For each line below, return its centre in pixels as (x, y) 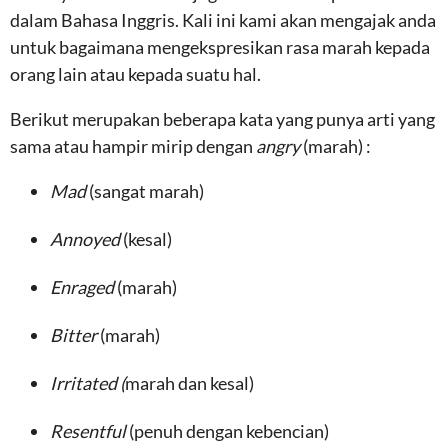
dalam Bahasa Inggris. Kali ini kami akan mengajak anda (223, 20)
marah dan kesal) (189, 383)
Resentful (89, 431)
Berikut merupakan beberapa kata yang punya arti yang (222, 119)
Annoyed (86, 239)
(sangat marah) (146, 191)
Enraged (83, 287)
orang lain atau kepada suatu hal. (135, 74)
